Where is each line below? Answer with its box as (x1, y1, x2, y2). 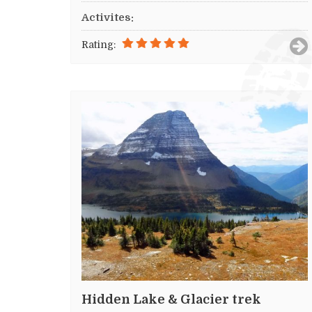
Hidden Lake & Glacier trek (81, 292, 261, 306)
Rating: (81, 39, 116, 51)
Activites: (81, 11, 134, 24)
